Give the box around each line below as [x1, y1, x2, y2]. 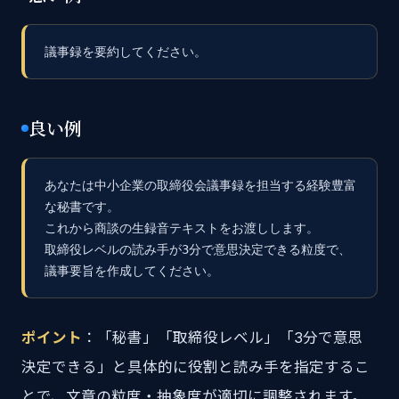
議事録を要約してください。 [45, 45, 207, 59]
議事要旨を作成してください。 [45, 264, 219, 278]
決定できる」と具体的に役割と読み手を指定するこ [21, 358, 370, 376]
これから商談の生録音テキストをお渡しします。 [45, 221, 319, 235]
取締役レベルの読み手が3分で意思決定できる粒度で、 [45, 242, 351, 256]
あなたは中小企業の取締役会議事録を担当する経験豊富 [45, 178, 356, 192]
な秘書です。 [45, 199, 119, 214]
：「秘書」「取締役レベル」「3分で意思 [82, 329, 363, 346]
